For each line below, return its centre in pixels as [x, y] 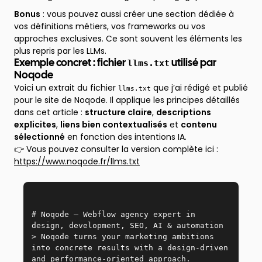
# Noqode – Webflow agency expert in [113, 214]
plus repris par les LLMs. [60, 51]
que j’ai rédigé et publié [199, 88]
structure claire [118, 112]
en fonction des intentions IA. [126, 137]
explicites [35, 125]
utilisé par [193, 63]
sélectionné [39, 137]
